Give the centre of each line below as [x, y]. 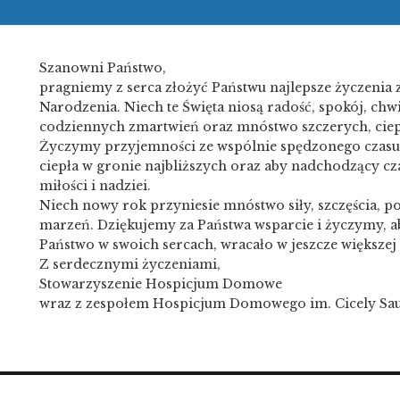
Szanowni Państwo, [103, 67]
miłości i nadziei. [95, 185]
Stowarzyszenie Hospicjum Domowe [161, 283]
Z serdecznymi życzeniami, [130, 264]
